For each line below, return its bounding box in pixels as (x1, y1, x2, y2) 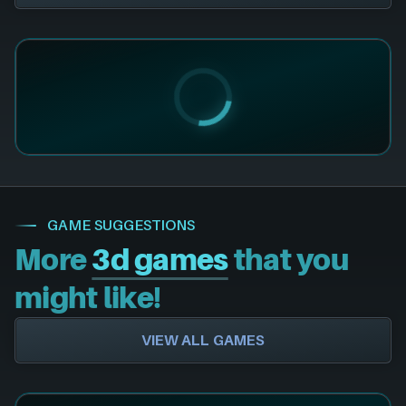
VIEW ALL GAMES (140, 331, 266, 350)
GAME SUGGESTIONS (47, 216, 195, 235)
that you (227, 243, 349, 278)
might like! (14, 281, 161, 316)
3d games (92, 243, 228, 278)
